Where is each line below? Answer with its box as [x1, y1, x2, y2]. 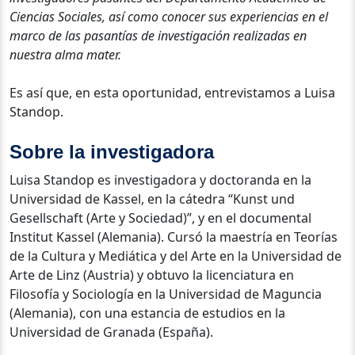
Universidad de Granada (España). [10, 323, 213, 341]
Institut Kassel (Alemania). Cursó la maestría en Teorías [10, 227, 338, 246]
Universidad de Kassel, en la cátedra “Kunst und [10, 189, 295, 208]
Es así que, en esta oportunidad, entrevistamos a [10, 83, 304, 101]
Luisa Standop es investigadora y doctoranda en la [10, 170, 311, 189]
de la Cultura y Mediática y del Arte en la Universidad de [10, 246, 342, 265]
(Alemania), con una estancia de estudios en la [10, 303, 285, 322]
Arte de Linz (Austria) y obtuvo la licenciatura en [10, 265, 294, 284]
